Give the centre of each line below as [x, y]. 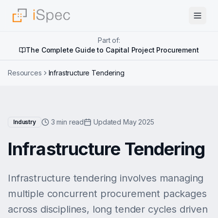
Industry [25, 122]
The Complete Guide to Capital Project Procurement [112, 50]
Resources [25, 73]
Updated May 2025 [124, 122]
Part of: [109, 40]
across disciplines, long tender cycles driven [108, 209]
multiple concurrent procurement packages [107, 194]
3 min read [67, 122]
